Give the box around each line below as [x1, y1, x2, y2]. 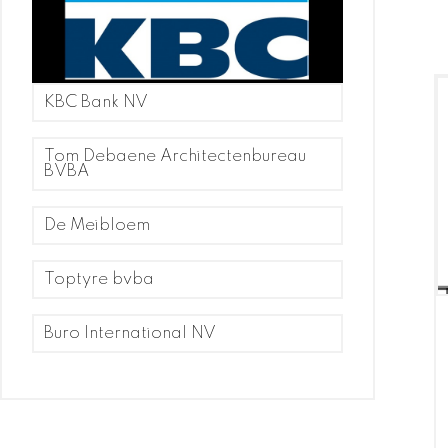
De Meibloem [44, 216, 150, 234]
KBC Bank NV [44, 93, 148, 111]
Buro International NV [44, 324, 216, 342]
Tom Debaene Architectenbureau [44, 147, 306, 165]
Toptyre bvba [44, 270, 154, 288]
